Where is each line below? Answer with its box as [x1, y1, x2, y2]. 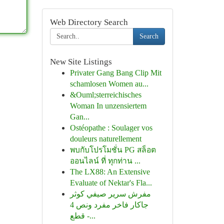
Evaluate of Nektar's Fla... [69, 178, 152, 187]
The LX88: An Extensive [69, 167, 150, 176]
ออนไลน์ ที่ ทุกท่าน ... [69, 156, 140, 165]
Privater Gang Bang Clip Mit [69, 68, 161, 77]
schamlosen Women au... [69, 79, 148, 88]
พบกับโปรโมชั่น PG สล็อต [69, 145, 156, 154]
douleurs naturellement [69, 134, 141, 143]
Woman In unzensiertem [69, 101, 146, 110]
